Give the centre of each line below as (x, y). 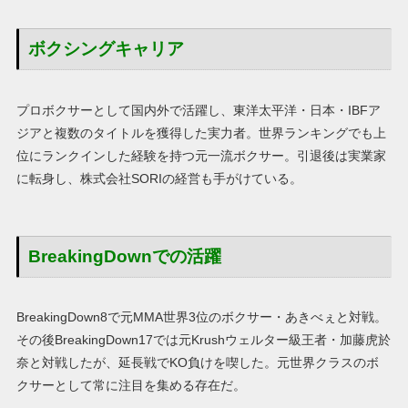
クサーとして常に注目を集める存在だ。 (132, 385)
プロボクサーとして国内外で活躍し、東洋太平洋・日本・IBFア (199, 110)
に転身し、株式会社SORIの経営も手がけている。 (160, 178)
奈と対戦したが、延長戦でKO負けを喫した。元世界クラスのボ (198, 362)
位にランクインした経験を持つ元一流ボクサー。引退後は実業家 (202, 155)
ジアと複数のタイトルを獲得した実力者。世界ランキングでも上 (202, 133)
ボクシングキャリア (107, 49)
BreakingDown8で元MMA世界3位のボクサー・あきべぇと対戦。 (202, 316)
